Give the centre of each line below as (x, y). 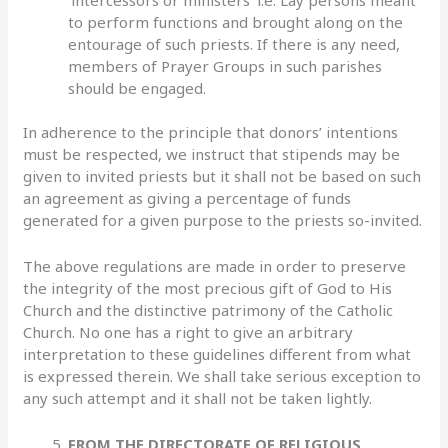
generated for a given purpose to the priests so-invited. (223, 220)
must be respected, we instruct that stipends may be (212, 154)
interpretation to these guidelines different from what (217, 354)
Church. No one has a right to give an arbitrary (188, 332)
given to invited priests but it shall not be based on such (222, 176)
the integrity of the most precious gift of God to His (208, 288)
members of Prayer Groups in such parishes (225, 65)
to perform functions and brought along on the (236, 21)
